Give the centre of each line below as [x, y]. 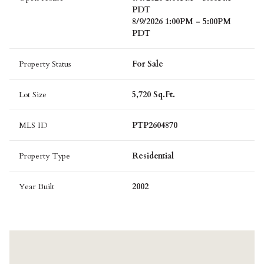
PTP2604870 [155, 126]
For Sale [148, 64]
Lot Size [33, 95]
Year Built [37, 187]
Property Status [45, 64]
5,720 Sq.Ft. [154, 95]
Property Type [44, 156]
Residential [153, 156]
